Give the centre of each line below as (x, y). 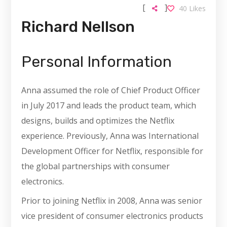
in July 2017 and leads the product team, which (109, 106)
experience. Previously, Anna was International (110, 136)
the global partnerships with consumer (96, 166)
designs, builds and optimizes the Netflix (98, 121)
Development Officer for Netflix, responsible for (112, 151)
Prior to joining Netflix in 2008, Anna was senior (112, 201)
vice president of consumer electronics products (112, 216)
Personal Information (97, 62)
